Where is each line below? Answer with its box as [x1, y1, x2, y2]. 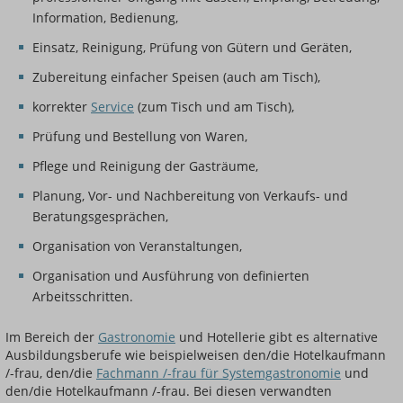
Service [91, 98, 134, 116]
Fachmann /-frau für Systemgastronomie [96, 364, 341, 382]
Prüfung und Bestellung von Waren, [32, 128, 247, 146]
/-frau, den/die [5, 364, 96, 382]
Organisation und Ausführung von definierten [32, 267, 309, 285]
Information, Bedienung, [32, 9, 178, 27]
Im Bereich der [5, 328, 98, 346]
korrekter [32, 98, 91, 116]
